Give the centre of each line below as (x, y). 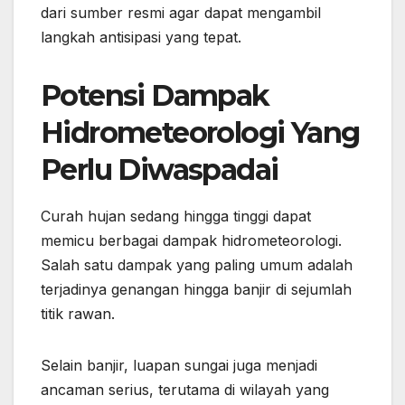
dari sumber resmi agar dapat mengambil (181, 12)
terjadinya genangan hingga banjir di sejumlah (196, 289)
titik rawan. (78, 313)
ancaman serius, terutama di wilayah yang (185, 389)
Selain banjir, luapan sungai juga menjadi (179, 365)
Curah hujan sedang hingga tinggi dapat (176, 216)
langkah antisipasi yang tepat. (141, 37)
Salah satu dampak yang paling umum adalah (197, 264)
